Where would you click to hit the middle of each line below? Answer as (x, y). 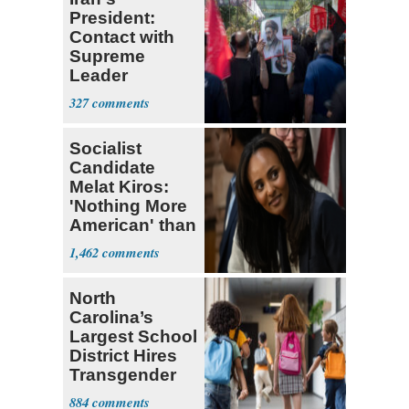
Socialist (105, 149)
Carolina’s (111, 318)
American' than (133, 225)
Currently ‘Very (131, 95)
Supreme (107, 57)
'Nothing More (128, 206)
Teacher (103, 394)
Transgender (123, 375)
